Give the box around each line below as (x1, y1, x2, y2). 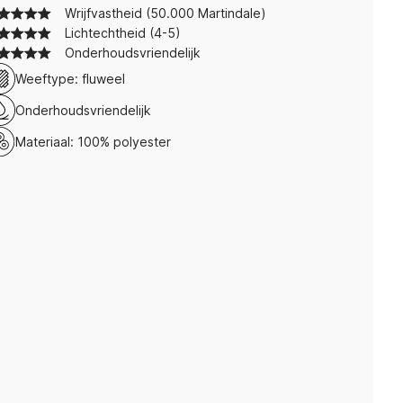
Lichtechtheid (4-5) (65, 25, 181, 40)
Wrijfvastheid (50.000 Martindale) (65, 5, 266, 21)
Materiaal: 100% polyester (15, 133, 171, 149)
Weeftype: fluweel (15, 70, 125, 86)
